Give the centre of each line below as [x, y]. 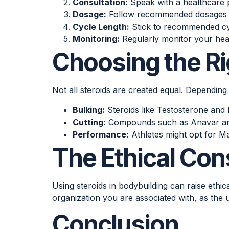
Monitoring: [96, 39]
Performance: [101, 134]
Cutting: [89, 122]
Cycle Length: [101, 27]
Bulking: [89, 110]
